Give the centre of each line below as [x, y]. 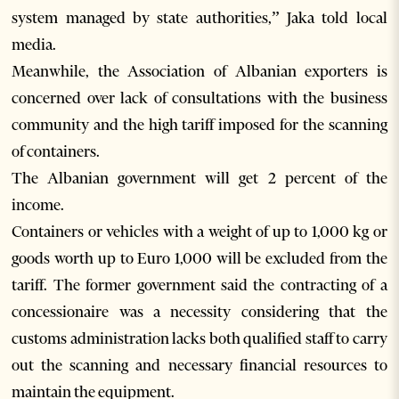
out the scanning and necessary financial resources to [199, 366]
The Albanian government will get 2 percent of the [199, 179]
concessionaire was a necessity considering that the [199, 312]
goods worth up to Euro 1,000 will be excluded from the [199, 259]
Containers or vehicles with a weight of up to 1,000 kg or [199, 232]
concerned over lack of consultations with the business [199, 98]
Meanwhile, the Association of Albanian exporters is [199, 72]
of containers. [56, 152]
